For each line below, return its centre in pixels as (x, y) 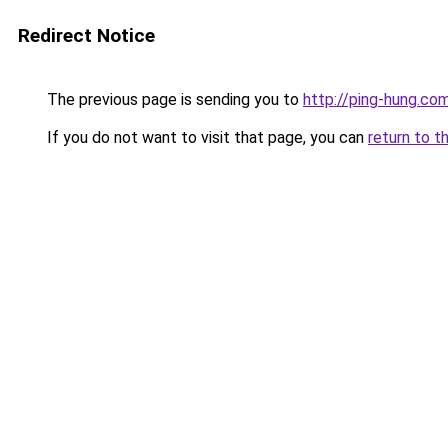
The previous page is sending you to (173, 99)
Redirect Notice (86, 35)
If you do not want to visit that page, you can (205, 137)
